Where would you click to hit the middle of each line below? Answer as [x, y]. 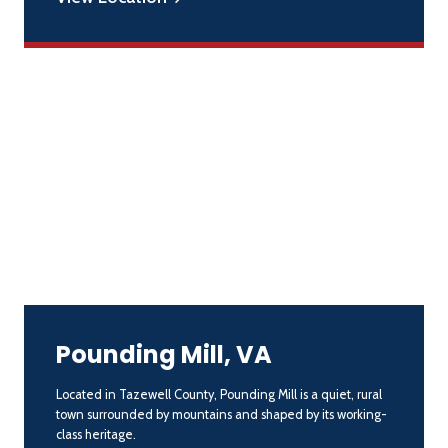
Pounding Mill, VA [164, 354]
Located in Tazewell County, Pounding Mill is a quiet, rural [219, 394]
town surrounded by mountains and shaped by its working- [221, 414]
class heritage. [96, 434]
